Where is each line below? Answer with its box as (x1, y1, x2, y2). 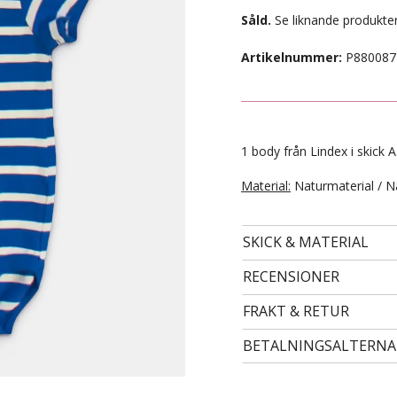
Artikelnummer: (241, 49, 342, 66)
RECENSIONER (243, 267, 339, 286)
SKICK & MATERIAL (243, 232, 369, 252)
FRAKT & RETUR (243, 301, 349, 321)
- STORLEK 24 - (153, 240, 245, 257)
